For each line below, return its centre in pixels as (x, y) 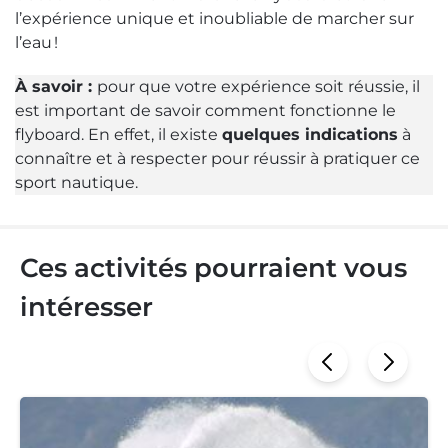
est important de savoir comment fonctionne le (205, 110)
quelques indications (310, 134)
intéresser (86, 306)
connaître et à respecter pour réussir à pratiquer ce (217, 158)
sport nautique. (76, 182)
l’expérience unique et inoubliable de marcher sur (214, 18)
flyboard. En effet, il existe (118, 134)
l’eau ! (36, 42)
